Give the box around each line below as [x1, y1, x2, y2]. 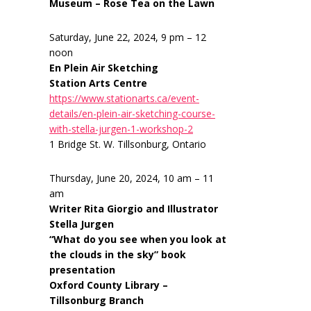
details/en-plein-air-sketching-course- [49, 107, 215, 120]
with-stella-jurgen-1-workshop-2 [49, 122, 193, 135]
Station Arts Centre [49, 76, 147, 90]
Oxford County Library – [49, 278, 168, 292]
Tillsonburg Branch [49, 294, 144, 307]
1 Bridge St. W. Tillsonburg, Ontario [49, 137, 206, 151]
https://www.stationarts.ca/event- [49, 92, 199, 105]
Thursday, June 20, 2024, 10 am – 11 [49, 171, 214, 185]
